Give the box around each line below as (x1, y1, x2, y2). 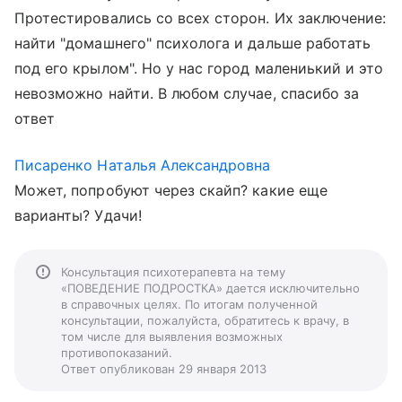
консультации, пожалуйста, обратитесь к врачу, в (61, 313, 349, 328)
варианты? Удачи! (14, 206, 142, 224)
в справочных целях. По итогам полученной (61, 297, 318, 311)
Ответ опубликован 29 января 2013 (61, 362, 267, 376)
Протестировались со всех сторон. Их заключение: (14, 9, 387, 27)
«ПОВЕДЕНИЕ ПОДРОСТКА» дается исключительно (61, 281, 360, 295)
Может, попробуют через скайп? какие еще (14, 181, 328, 199)
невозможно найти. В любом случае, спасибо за (14, 84, 360, 102)
